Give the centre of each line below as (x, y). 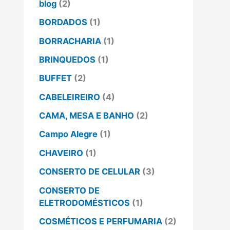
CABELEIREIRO (70, 97)
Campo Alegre (68, 134)
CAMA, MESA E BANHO (87, 116)
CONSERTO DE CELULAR (90, 172)
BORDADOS (63, 22)
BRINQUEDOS (67, 59)
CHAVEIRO (61, 153)
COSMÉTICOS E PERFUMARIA (101, 221)
